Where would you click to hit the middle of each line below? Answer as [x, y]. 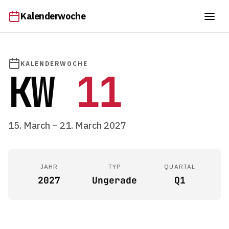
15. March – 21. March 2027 [67, 125]
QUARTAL [180, 166]
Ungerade [114, 180]
